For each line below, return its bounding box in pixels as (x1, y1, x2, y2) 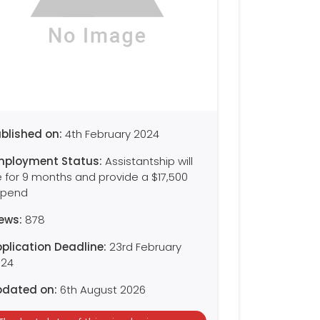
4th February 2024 (65, 126, 159, 141)
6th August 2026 (60, 282, 146, 297)
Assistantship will (105, 154, 193, 169)
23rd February (109, 239, 181, 254)
